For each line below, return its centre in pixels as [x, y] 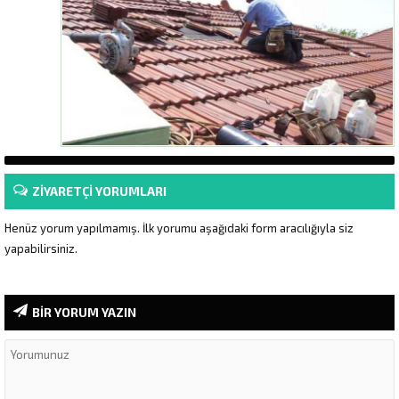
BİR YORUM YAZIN [84, 312]
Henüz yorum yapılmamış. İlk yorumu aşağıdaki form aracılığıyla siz [179, 228]
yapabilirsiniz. [41, 248]
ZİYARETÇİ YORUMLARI [99, 191]
